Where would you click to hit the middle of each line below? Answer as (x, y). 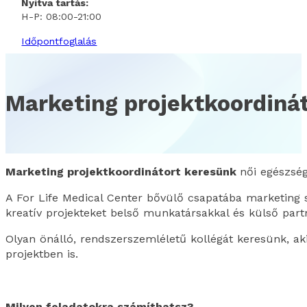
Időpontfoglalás (59, 41)
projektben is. (42, 254)
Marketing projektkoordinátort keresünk (123, 172)
